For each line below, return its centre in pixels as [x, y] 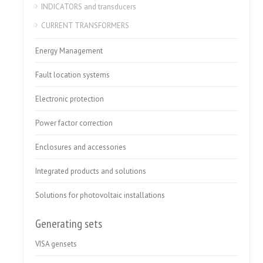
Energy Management [69, 51]
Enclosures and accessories [81, 147]
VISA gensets [56, 244]
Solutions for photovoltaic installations [100, 195]
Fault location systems [73, 75]
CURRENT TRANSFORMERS [85, 26]
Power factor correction [74, 123]
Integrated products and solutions [91, 171]
